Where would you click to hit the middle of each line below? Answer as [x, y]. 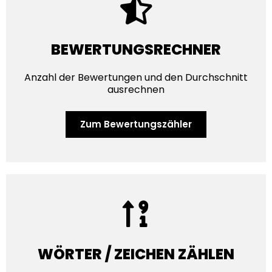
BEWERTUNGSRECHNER [136, 50]
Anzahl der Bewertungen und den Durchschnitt [136, 78]
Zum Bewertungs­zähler [136, 124]
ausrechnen [136, 90]
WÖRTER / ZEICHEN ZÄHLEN [136, 254]
